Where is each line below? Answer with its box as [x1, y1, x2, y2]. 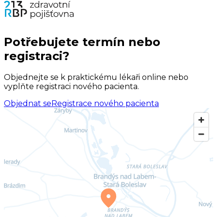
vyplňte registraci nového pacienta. [4, 82, 139, 92]
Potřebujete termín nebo [4, 35, 160, 49]
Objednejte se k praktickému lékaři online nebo [4, 73, 188, 82]
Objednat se [4, 99, 51, 108]
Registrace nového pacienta [51, 99, 159, 108]
